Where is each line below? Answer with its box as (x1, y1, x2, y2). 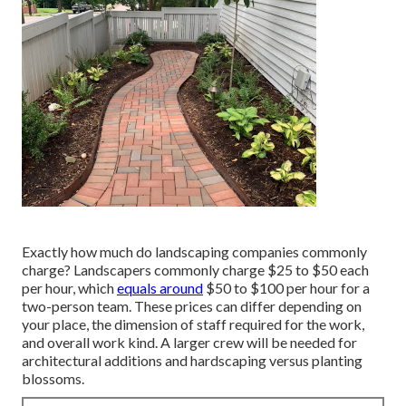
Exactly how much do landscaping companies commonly (22, 243, 367, 261)
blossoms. (22, 370, 84, 388)
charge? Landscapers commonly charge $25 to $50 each (22, 261, 369, 279)
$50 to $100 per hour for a (203, 279, 370, 297)
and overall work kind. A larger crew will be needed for (22, 333, 357, 352)
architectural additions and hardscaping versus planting (22, 352, 362, 370)
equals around (117, 279, 203, 297)
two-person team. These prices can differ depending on (22, 297, 362, 315)
